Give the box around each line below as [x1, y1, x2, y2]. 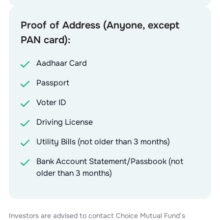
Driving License [36, 116, 93, 127]
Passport [36, 77, 69, 88]
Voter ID [36, 97, 66, 108]
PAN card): [20, 33, 70, 46]
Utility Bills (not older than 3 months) [36, 136, 170, 147]
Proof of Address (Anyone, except [20, 19, 179, 31]
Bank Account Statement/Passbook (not [36, 156, 183, 166]
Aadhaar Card [36, 57, 87, 68]
